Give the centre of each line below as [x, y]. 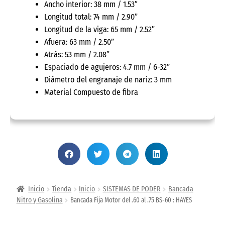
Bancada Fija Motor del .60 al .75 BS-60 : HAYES [131, 200]
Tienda [62, 189]
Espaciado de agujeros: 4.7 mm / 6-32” [107, 67]
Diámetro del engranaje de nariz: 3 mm [108, 79]
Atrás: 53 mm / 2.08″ [77, 54]
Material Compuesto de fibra [91, 92]
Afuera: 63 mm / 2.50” [79, 42]
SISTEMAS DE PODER [132, 189]
